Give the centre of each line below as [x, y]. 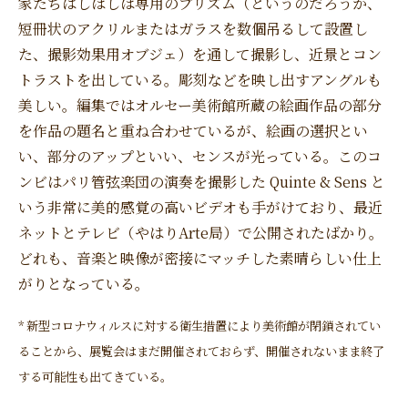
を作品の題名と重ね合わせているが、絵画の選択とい [193, 131]
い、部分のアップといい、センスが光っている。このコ [200, 157]
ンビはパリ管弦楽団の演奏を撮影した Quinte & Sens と [202, 182]
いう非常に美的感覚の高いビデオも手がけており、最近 [200, 208]
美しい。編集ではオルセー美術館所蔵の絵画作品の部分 [200, 106]
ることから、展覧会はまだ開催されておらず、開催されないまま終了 [201, 352]
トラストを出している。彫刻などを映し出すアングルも [200, 80]
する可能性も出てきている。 [95, 377]
